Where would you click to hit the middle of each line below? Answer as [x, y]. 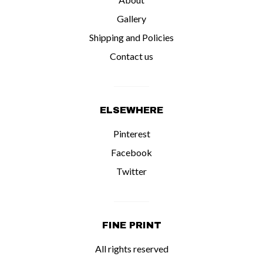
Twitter [131, 171]
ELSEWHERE [131, 110]
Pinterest [131, 133]
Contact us [131, 56]
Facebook [131, 152]
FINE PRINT [131, 225]
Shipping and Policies [131, 37]
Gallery [131, 18]
